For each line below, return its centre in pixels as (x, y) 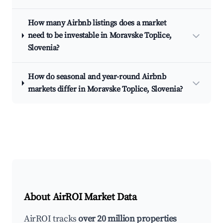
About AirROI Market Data (80, 197)
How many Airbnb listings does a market (97, 23)
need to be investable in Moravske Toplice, (100, 35)
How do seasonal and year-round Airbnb (97, 77)
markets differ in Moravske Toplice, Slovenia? (105, 89)
